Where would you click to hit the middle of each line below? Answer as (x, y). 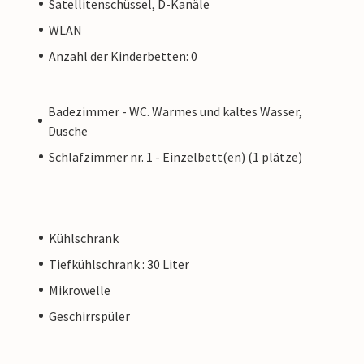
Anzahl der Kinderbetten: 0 (123, 56)
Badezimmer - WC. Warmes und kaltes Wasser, (175, 111)
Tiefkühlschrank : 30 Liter (119, 264)
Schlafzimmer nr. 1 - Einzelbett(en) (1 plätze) (175, 156)
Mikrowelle (80, 290)
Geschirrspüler (89, 316)
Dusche (68, 130)
